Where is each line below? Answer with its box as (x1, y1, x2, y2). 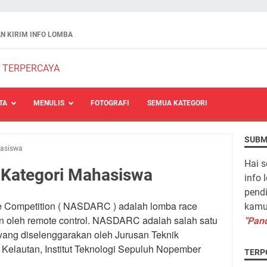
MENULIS (33, 99, 64, 107)
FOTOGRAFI (91, 99, 129, 107)
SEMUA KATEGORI (147, 99, 207, 107)
